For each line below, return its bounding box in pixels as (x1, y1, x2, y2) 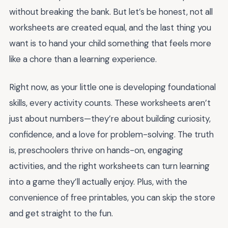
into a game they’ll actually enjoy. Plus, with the (9, 176, 187, 187)
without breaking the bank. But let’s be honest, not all (9, 6, 213, 17)
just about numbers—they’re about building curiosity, (9, 112, 211, 124)
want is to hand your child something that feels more (9, 38, 211, 49)
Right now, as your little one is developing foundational (9, 81, 216, 93)
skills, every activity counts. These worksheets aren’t (9, 97, 211, 108)
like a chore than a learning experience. (9, 53, 157, 65)
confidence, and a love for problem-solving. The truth (9, 128, 214, 140)
